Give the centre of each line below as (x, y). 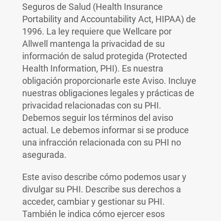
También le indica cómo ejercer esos (93, 214)
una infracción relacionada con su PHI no (101, 142)
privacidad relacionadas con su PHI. (92, 105)
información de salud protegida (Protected (104, 56)
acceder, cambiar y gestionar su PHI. (93, 202)
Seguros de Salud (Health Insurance (92, 7)
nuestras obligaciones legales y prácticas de (108, 93)
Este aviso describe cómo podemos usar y (104, 177)
